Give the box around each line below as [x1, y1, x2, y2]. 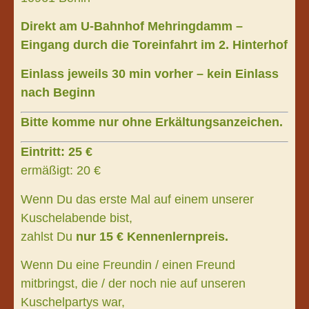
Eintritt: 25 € [21, 145, 92, 159]
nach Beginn [21, 85, 95, 99]
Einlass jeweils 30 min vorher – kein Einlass [21, 66, 279, 81]
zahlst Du [21, 229, 76, 243]
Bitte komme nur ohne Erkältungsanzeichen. [21, 114, 283, 129]
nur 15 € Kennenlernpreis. [76, 229, 228, 243]
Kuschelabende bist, [21, 210, 132, 225]
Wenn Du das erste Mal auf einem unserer [21, 192, 254, 206]
